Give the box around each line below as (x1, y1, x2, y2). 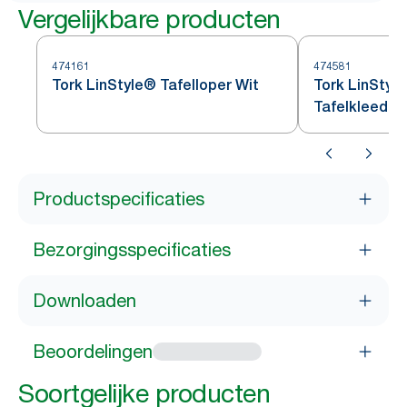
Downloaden (33, 290, 136, 312)
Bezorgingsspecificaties (33, 239, 231, 261)
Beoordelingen (33, 341, 153, 362)
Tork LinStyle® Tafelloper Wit (52, 76, 259, 94)
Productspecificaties (33, 188, 204, 210)
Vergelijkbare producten (18, 4, 281, 35)
